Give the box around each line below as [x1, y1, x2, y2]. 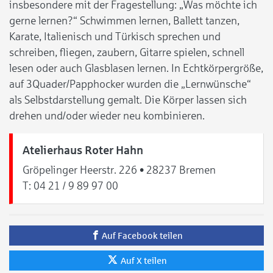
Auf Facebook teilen [101, 230, 183, 241]
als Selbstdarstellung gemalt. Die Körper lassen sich [9, 94, 247, 107]
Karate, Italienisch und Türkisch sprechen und [9, 30, 221, 43]
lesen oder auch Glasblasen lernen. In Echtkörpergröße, [9, 62, 263, 75]
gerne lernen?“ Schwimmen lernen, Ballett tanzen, [9, 15, 239, 27]
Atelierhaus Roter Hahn [23, 144, 143, 157]
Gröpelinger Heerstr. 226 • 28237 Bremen [23, 164, 216, 177]
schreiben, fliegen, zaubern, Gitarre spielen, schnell [9, 46, 244, 59]
